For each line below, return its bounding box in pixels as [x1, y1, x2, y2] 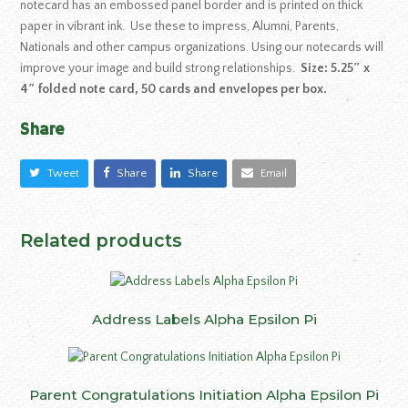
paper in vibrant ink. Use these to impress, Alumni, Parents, [20, 19, 340, 34]
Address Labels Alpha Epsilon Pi [91, 310, 317, 328]
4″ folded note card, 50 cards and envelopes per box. [20, 82, 328, 97]
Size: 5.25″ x [301, 61, 371, 76]
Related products [20, 229, 183, 251]
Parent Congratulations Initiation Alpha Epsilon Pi [29, 385, 379, 403]
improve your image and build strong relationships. [20, 61, 301, 76]
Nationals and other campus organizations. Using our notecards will [20, 40, 384, 55]
